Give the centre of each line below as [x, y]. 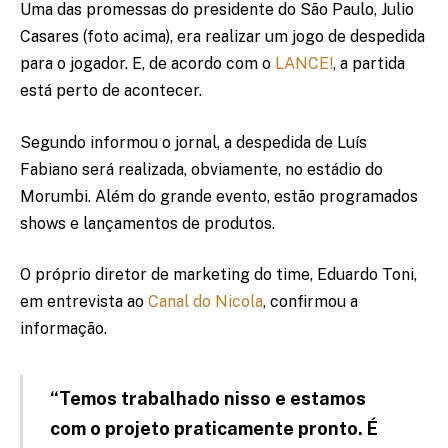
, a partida [369, 64]
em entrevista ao [84, 302]
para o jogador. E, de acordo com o [147, 64]
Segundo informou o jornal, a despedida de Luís [193, 142]
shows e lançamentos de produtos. [147, 223]
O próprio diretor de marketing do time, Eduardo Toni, [218, 275]
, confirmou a [310, 302]
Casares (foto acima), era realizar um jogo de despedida [222, 37]
